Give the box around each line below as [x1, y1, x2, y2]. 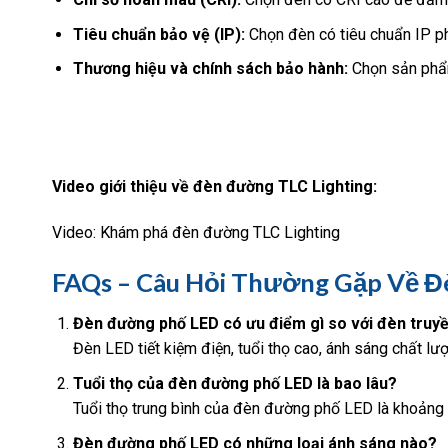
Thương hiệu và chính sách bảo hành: [72, 59, 348, 79]
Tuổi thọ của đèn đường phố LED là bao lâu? [72, 374, 397, 393]
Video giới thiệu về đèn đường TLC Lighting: [52, 177, 377, 197]
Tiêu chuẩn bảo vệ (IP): [72, 24, 245, 44]
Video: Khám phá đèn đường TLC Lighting [52, 222, 340, 242]
